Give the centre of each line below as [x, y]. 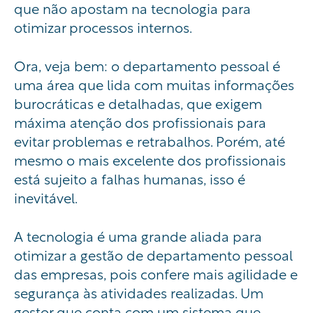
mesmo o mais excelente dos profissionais [150, 159]
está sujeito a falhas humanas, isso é [130, 178]
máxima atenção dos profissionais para [140, 122]
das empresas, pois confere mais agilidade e [156, 273]
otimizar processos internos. [103, 27]
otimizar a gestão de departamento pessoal [153, 254]
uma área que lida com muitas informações [154, 84]
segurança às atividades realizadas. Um [139, 292]
